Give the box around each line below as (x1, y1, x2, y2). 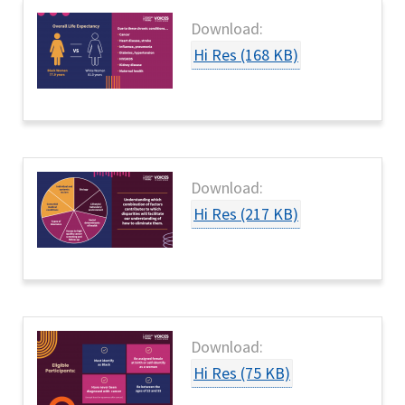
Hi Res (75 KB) (193, 363, 290, 384)
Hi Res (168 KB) (193, 44, 298, 66)
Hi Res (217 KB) (193, 203, 298, 225)
